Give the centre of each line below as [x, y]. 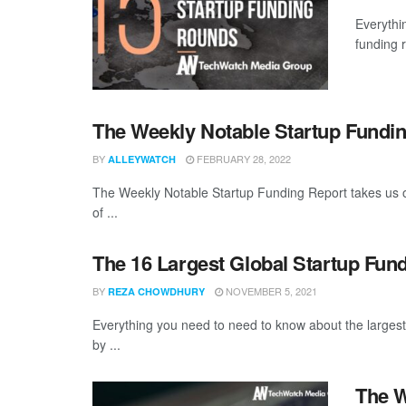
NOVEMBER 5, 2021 [270, 290]
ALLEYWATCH [142, 159]
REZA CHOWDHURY [156, 291]
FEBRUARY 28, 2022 [242, 158]
